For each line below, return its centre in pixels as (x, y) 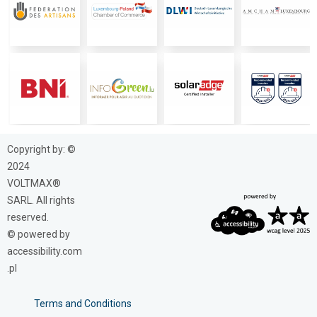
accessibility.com (45, 251)
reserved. (28, 217)
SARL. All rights (41, 200)
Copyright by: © (41, 149)
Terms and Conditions (83, 303)
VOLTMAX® (34, 183)
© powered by (39, 234)
